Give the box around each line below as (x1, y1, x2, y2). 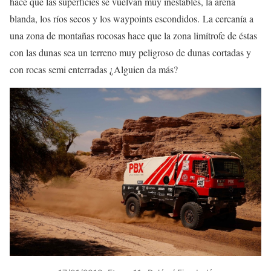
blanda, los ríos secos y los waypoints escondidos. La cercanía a (10, 12, 253, 25)
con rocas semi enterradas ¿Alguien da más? (10, 63, 178, 76)
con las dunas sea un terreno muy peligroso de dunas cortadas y (10, 46, 251, 59)
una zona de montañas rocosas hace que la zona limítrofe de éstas (10, 29, 257, 42)
